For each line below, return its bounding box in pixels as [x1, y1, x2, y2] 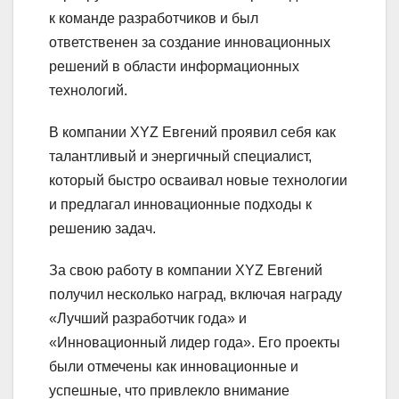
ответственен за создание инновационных [49, 35, 330, 51]
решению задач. [49, 221, 156, 237]
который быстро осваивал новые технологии [49, 173, 347, 189]
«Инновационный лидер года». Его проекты [49, 335, 340, 351]
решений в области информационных [49, 59, 299, 75]
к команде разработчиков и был [49, 11, 258, 27]
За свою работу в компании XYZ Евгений [49, 263, 322, 279]
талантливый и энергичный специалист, [49, 149, 312, 165]
